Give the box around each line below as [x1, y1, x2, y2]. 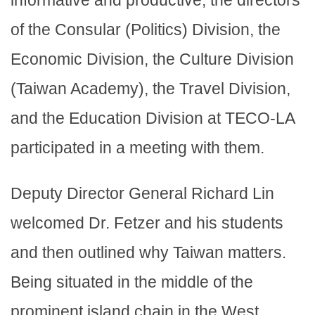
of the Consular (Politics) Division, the [11, 20, 281, 39]
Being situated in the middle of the [11, 273, 253, 292]
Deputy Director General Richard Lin [11, 184, 274, 203]
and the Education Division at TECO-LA [11, 109, 295, 128]
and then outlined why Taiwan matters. [11, 243, 286, 262]
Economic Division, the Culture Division [11, 50, 294, 69]
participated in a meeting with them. [11, 139, 273, 157]
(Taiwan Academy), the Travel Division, [11, 79, 290, 98]
